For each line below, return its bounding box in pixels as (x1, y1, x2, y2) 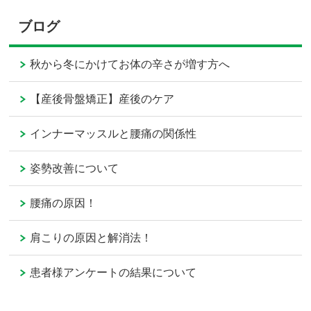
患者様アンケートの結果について (30, 267, 197, 279)
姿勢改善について (30, 162, 119, 175)
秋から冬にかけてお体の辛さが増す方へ (30, 58, 230, 71)
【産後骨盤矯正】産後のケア (30, 93, 175, 106)
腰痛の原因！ (30, 197, 97, 210)
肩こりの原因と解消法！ (30, 232, 153, 244)
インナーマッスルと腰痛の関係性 (30, 128, 197, 140)
